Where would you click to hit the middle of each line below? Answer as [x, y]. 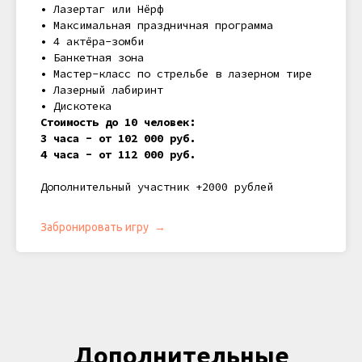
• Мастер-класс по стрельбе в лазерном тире [176, 74]
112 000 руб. [154, 155]
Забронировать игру [95, 227]
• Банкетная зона [92, 58]
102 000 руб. [154, 139]
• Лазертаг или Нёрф [102, 9]
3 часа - [69, 139]
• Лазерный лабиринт [102, 90]
